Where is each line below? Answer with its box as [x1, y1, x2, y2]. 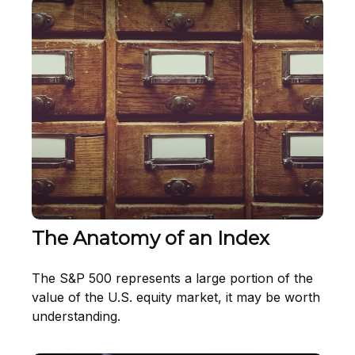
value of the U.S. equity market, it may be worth [32, 289, 320, 306]
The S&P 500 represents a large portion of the [32, 270, 313, 287]
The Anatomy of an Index [32, 227, 269, 250]
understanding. [32, 308, 120, 325]
